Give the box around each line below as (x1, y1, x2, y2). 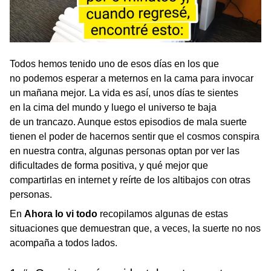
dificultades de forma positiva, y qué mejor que (10, 160, 208, 171)
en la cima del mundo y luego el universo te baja (10, 102, 217, 113)
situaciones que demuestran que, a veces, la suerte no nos (10, 223, 261, 234)
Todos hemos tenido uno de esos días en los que (10, 59, 219, 70)
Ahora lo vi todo (24, 209, 97, 220)
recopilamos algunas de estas (97, 209, 228, 220)
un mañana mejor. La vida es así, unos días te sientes (10, 88, 238, 99)
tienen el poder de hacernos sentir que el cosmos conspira (10, 131, 260, 142)
